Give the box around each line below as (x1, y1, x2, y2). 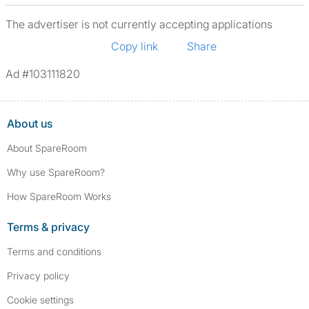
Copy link (111, 39, 158, 53)
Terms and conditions (7, 246, 101, 257)
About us (7, 117, 52, 130)
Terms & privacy (7, 220, 90, 234)
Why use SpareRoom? (7, 166, 105, 178)
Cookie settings (7, 294, 74, 306)
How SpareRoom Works (7, 190, 111, 202)
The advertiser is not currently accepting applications (6, 17, 272, 31)
